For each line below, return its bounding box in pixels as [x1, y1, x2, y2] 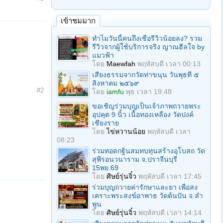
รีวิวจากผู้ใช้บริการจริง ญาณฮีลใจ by [92, 43, 205, 51]
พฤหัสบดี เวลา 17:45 [138, 172, 202, 180]
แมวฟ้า [92, 51, 114, 59]
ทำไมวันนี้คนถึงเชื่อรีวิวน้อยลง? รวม [92, 34, 202, 42]
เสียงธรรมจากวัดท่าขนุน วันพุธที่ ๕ [92, 71, 199, 79]
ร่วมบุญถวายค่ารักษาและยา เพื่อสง [92, 183, 198, 191]
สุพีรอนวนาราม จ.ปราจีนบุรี [92, 155, 177, 163]
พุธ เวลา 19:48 [126, 88, 172, 96]
